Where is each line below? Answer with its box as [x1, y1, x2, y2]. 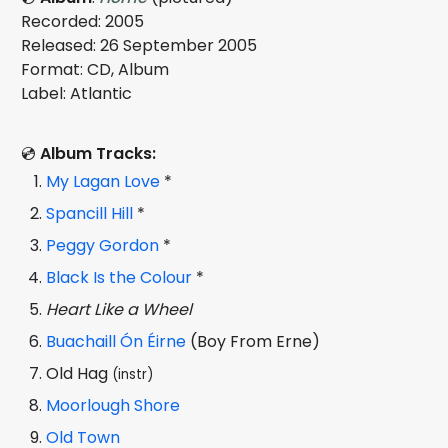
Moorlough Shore [46, 393, 181, 417]
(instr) [112, 364, 154, 384]
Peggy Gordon [46, 233, 160, 257]
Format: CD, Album [21, 57, 170, 81]
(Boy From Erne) [186, 329, 321, 353]
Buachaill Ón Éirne [46, 329, 187, 353]
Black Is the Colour [46, 265, 193, 289]
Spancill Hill [46, 201, 134, 225]
